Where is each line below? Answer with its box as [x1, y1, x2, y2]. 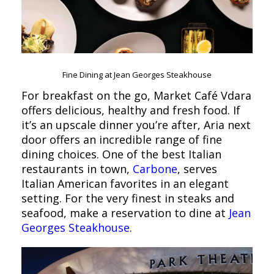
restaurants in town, [21, 161, 133, 176]
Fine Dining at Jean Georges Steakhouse [62, 68, 212, 80]
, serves [177, 161, 217, 176]
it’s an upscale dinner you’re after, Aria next [21, 117, 251, 132]
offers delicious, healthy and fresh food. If [21, 102, 240, 117]
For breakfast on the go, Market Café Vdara [21, 87, 251, 103]
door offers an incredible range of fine [21, 131, 222, 147]
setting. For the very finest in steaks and [21, 190, 234, 206]
